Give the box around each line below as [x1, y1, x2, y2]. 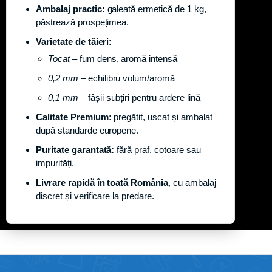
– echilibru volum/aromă [78, 72, 175, 83]
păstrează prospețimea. [36, 16, 129, 27]
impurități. [36, 157, 74, 168]
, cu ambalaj [168, 177, 216, 188]
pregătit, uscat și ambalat [111, 111, 212, 122]
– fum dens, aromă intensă [69, 53, 178, 64]
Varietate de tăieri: [36, 36, 112, 47]
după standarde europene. [36, 124, 139, 135]
